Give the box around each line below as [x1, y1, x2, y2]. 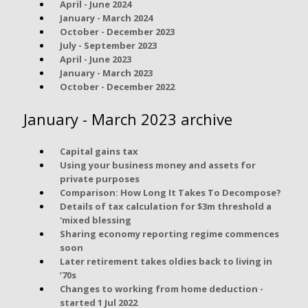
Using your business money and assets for [59, 158, 256, 171]
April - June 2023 [59, 52, 131, 65]
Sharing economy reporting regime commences [59, 227, 279, 240]
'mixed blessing [59, 213, 131, 226]
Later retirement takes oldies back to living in [59, 254, 272, 267]
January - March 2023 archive [23, 108, 232, 129]
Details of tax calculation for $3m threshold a [59, 199, 272, 212]
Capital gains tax [59, 144, 138, 157]
